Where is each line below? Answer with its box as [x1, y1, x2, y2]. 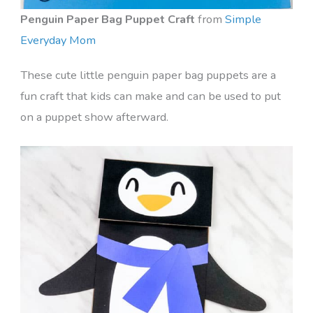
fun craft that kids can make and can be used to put [20, 87, 281, 104]
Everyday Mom [20, 31, 96, 48]
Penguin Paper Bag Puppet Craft [20, 10, 195, 27]
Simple [224, 10, 261, 27]
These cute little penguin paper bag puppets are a [20, 66, 276, 83]
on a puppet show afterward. [20, 108, 168, 125]
